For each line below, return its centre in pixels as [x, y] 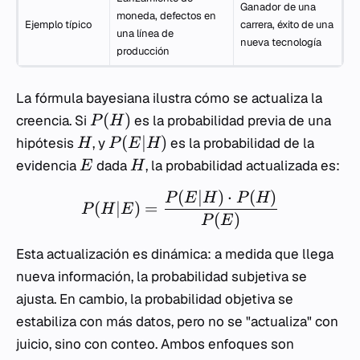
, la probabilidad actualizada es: [242, 165]
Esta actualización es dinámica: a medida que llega [175, 254]
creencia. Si [53, 120]
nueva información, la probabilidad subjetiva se [162, 277]
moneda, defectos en [166, 15]
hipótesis [47, 143]
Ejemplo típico [58, 24]
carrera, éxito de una [287, 24]
